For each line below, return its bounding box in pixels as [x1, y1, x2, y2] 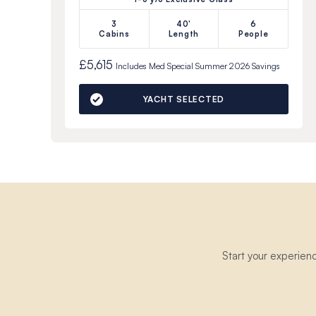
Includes [116, 61, 149, 72]
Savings [250, 61, 280, 72]
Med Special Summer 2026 [149, 61, 250, 72]
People [238, 29, 269, 39]
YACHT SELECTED [142, 94, 225, 105]
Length [168, 29, 200, 39]
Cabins [99, 29, 130, 39]
